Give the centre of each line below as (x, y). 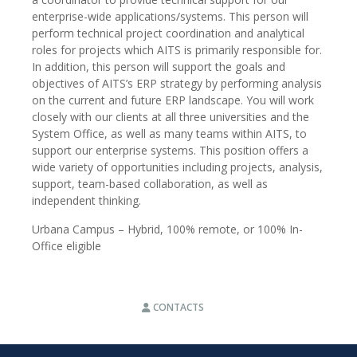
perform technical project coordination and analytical (168, 33)
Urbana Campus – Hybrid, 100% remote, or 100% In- (167, 229)
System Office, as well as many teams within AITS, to (169, 133)
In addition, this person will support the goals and (159, 66)
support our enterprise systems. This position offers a (170, 150)
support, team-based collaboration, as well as (150, 183)
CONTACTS (177, 307)
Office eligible (67, 245)
